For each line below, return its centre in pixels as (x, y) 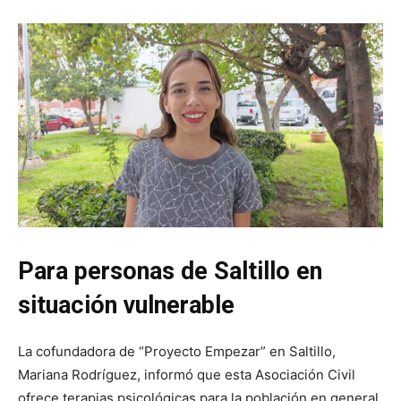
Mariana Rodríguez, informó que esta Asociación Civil (187, 375)
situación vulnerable (129, 306)
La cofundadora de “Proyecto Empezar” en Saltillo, (177, 352)
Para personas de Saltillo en (170, 272)
